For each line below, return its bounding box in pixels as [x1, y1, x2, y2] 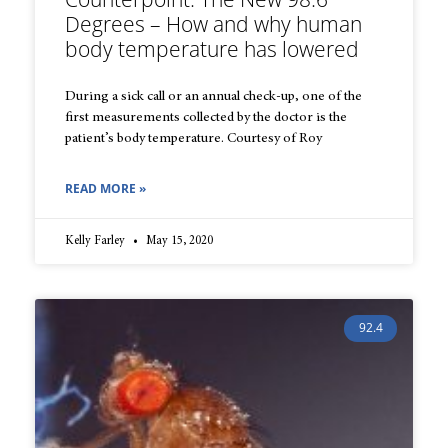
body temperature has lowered [65, 35, 359, 64]
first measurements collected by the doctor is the [65, 111, 347, 126]
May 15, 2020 [143, 235, 213, 248]
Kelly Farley [65, 235, 128, 248]
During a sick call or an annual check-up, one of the [65, 90, 362, 105]
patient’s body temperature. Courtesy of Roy [65, 132, 322, 147]
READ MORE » [65, 180, 146, 198]
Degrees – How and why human [65, 10, 362, 39]
